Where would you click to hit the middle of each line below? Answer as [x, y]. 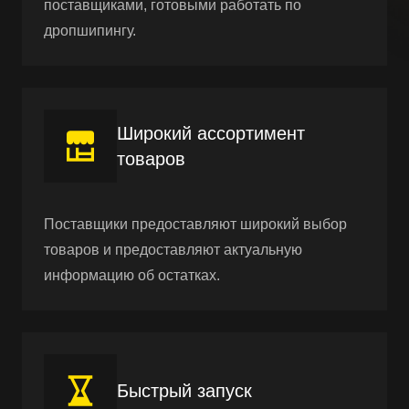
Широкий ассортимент [211, 133]
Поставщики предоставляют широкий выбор [195, 224]
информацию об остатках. [132, 275]
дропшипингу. [90, 30]
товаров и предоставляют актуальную [173, 249]
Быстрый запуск [184, 390]
